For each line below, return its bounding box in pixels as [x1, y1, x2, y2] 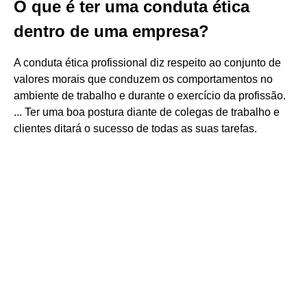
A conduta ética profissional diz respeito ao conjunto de [14, 57, 281, 69]
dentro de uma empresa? [14, 22, 209, 40]
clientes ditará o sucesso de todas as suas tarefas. [14, 123, 257, 134]
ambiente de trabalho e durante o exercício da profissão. [14, 90, 286, 101]
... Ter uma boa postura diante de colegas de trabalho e [14, 106, 280, 118]
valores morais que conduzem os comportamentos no [14, 73, 273, 85]
